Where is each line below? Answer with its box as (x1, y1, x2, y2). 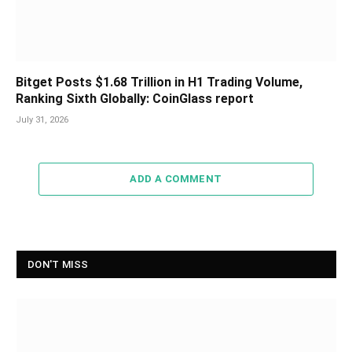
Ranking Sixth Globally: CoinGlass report (16, 91, 254, 107)
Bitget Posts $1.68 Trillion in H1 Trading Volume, (16, 75, 302, 90)
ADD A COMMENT (130, 173, 222, 185)
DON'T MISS (27, 258, 89, 271)
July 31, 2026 (16, 115, 68, 126)
